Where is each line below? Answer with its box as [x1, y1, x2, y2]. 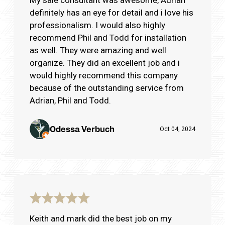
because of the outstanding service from [30, 82, 184, 93]
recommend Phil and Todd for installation [30, 32, 186, 43]
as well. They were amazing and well [30, 45, 166, 55]
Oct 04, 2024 [160, 125, 195, 133]
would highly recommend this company [30, 70, 178, 80]
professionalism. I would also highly [30, 20, 165, 30]
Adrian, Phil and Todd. [30, 95, 111, 105]
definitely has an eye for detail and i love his [30, 7, 193, 18]
